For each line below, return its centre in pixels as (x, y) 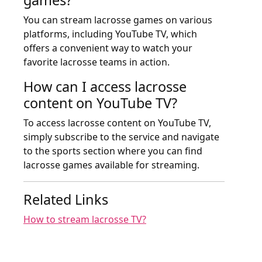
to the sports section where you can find (113, 151)
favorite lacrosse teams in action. (96, 62)
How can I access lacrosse (105, 86)
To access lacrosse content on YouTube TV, (117, 123)
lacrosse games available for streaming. (111, 165)
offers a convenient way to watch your (108, 48)
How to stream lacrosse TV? (85, 219)
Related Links (66, 199)
